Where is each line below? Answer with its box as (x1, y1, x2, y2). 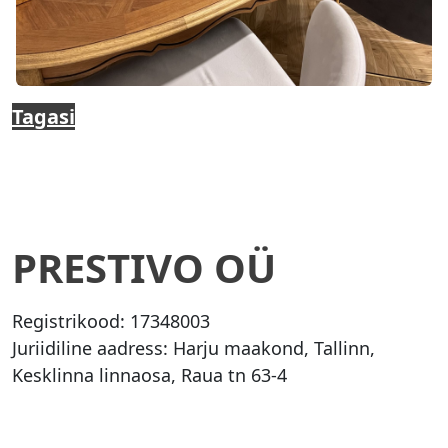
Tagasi (12, 103, 75, 131)
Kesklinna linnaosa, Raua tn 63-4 (12, 363, 287, 388)
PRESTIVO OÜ (12, 240, 276, 296)
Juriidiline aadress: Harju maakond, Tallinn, (12, 336, 375, 361)
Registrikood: (12, 309, 125, 334)
